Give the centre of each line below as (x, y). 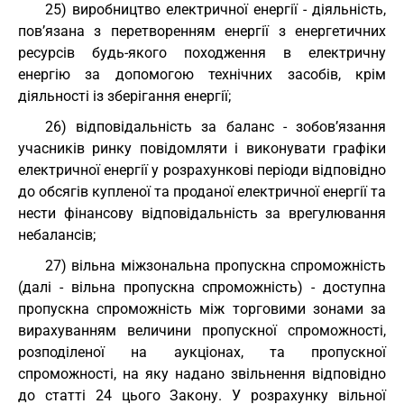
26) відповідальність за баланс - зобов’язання (216, 127)
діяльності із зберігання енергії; (124, 96)
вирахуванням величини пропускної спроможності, (202, 331)
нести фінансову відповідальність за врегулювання (202, 213)
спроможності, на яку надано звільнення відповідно (202, 374)
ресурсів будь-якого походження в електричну (202, 53)
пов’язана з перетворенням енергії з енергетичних (202, 31)
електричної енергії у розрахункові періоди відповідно (202, 170)
